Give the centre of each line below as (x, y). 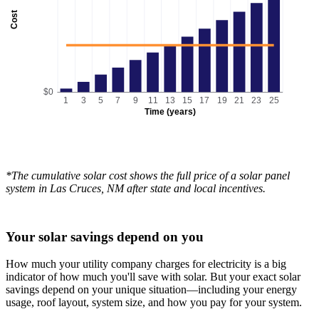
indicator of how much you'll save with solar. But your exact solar (153, 277)
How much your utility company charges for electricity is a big (146, 264)
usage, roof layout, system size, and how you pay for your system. (155, 303)
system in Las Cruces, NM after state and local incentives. (136, 188)
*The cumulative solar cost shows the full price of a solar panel (148, 175)
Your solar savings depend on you (105, 236)
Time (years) (170, 111)
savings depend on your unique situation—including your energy (151, 290)
